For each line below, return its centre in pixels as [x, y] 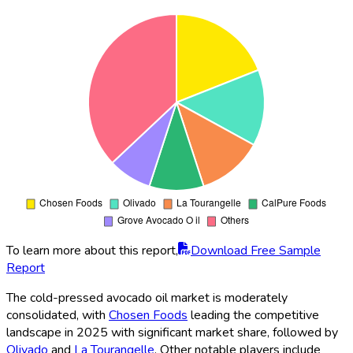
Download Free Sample [256, 250]
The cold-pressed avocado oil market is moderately [147, 297]
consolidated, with [58, 315]
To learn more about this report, [92, 250]
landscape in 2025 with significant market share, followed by [172, 332]
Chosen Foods [148, 315]
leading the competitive [253, 315]
